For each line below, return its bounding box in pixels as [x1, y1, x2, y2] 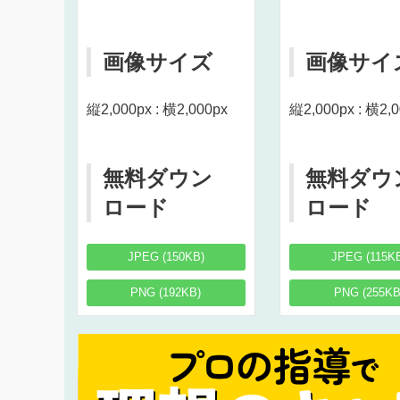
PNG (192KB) [130, 286, 202, 300]
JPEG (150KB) [127, 250, 204, 264]
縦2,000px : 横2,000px [86, 102, 228, 118]
